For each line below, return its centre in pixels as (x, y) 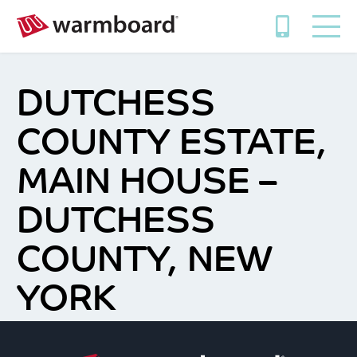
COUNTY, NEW (144, 262)
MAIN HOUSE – (147, 184)
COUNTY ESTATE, (172, 145)
